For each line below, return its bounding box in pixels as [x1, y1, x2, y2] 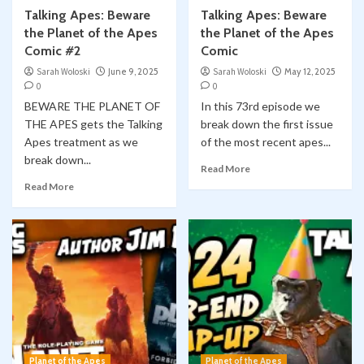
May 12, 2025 [284, 66, 336, 78]
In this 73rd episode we [200, 99, 320, 114]
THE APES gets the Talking [24, 117, 162, 132]
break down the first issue [200, 117, 333, 132]
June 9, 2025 [108, 66, 158, 78]
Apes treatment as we [24, 135, 138, 149]
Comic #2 [24, 43, 80, 59]
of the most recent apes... [200, 135, 331, 149]
